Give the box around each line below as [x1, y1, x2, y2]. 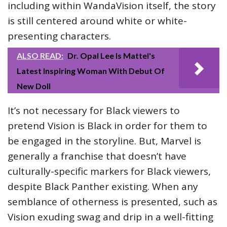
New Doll [17, 81, 51, 91]
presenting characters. [8, 29, 111, 43]
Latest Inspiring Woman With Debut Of [17, 66, 165, 75]
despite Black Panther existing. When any [8, 180, 198, 193]
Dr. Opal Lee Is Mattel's [67, 51, 155, 60]
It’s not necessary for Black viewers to [8, 104, 180, 117]
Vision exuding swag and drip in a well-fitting [8, 210, 213, 223]
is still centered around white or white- [8, 14, 187, 27]
